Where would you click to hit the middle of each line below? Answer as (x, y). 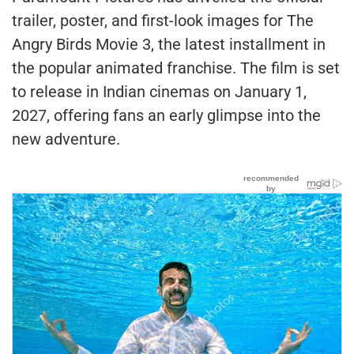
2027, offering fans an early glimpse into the (166, 115)
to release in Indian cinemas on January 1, (159, 91)
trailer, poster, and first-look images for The (163, 20)
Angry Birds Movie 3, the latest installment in (169, 44)
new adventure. (66, 139)
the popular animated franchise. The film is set (176, 68)
